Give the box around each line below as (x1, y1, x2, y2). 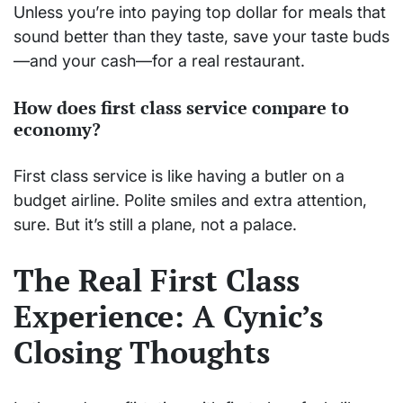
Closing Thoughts (13, 331, 270, 372)
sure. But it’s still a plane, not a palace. (13, 215, 297, 235)
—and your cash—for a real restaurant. (13, 51, 305, 71)
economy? (13, 116, 101, 141)
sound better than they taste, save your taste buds (13, 27, 390, 47)
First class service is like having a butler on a (13, 166, 345, 186)
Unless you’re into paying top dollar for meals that (13, 3, 386, 22)
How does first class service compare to (13, 94, 349, 120)
